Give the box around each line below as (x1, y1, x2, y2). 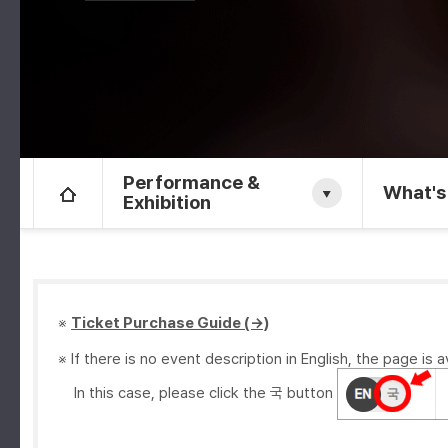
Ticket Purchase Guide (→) (71, 314, 270, 332)
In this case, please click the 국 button (58, 383, 338, 402)
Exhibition (123, 191, 212, 214)
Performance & (123, 171, 261, 194)
